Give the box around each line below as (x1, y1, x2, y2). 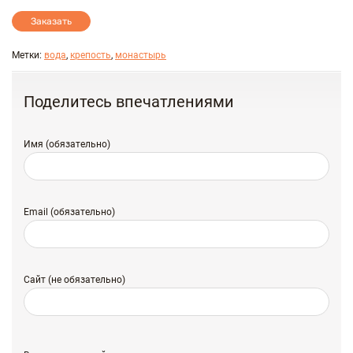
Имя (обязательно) (24, 139, 110, 150)
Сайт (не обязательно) (24, 274, 125, 285)
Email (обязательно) (24, 206, 115, 217)
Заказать (31, 16, 72, 27)
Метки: (12, 50, 44, 61)
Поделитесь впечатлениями (24, 92, 234, 111)
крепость (70, 50, 111, 61)
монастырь (115, 50, 166, 61)
